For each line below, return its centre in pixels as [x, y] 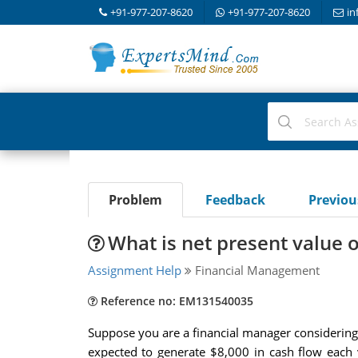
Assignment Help [134, 270]
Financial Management [255, 270]
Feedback [235, 200]
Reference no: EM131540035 [175, 301]
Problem [135, 200]
